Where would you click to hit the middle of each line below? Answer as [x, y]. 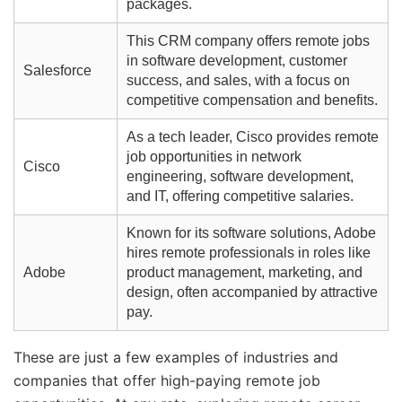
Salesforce [57, 71]
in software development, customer [236, 61]
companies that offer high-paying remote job [167, 381]
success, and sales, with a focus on [238, 81]
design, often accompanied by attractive [252, 293]
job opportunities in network [214, 157]
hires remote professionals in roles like [248, 253]
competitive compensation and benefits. [252, 100]
